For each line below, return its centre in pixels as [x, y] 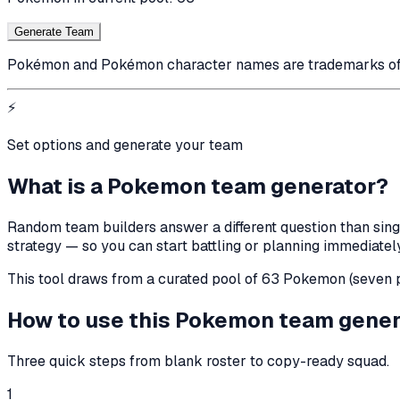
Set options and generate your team [125, 145]
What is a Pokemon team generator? [198, 186]
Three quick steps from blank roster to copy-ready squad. [198, 361]
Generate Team [54, 32]
